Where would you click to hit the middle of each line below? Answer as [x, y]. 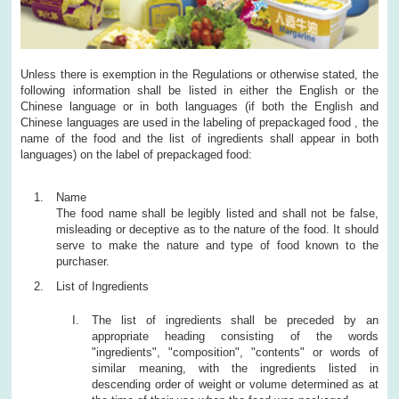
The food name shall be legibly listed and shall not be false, [217, 213]
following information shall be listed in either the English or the [199, 90]
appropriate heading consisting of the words [235, 336]
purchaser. [83, 261]
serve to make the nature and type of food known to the [217, 245]
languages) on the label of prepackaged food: [137, 154]
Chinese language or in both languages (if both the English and [199, 106]
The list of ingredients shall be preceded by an [235, 320]
